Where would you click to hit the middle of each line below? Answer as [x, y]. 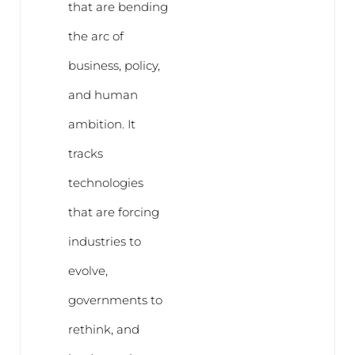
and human [103, 94]
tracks [85, 153]
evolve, [88, 270]
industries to [104, 241]
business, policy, [114, 65]
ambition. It [101, 124]
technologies [105, 182]
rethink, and [103, 329]
